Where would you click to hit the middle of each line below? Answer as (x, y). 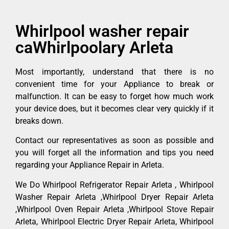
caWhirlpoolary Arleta (94, 48)
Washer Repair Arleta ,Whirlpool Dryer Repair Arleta (114, 197)
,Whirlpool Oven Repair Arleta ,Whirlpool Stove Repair (114, 209)
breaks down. (39, 121)
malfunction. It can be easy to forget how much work (114, 97)
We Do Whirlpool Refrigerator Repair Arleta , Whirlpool (114, 185)
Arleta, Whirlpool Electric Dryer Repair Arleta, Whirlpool (114, 221)
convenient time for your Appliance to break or (114, 84)
